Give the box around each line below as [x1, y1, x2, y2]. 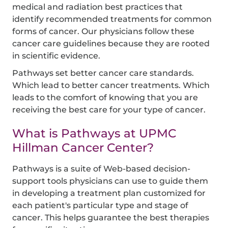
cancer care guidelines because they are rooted [12, 38, 210, 48]
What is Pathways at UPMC [12, 126, 177, 140]
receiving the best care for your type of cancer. [12, 104, 208, 115]
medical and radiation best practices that [12, 2, 183, 12]
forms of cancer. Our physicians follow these [12, 26, 195, 36]
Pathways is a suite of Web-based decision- [12, 163, 191, 174]
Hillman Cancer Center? [12, 140, 154, 155]
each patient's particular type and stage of [12, 200, 189, 210]
